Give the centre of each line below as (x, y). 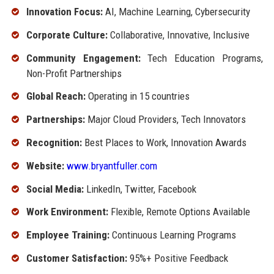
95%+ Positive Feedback (177, 258)
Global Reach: (56, 96)
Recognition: (54, 142)
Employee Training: (68, 235)
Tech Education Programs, (202, 58)
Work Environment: (67, 212)
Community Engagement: (83, 58)
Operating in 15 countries (137, 96)
